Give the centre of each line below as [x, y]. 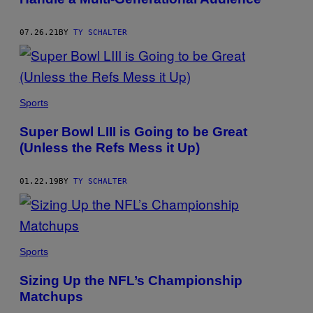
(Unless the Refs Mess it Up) [110, 147]
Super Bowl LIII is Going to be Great [133, 131]
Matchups [51, 296]
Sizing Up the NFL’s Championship [131, 280]
